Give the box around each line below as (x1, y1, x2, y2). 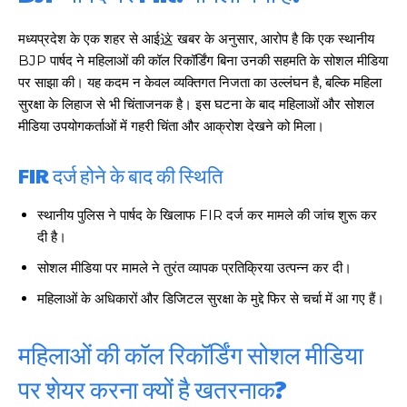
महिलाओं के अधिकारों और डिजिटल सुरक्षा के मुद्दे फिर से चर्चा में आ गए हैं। (37, 289, 384, 307)
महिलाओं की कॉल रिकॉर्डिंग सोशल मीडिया (18, 336, 363, 372)
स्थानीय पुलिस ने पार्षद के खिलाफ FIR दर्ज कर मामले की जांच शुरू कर (37, 205, 377, 223)
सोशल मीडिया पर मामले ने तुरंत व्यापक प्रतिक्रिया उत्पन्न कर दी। (37, 258, 352, 276)
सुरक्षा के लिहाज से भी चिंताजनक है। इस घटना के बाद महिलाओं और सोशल (18, 94, 374, 113)
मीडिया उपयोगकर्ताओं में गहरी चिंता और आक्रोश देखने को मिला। (18, 116, 324, 134)
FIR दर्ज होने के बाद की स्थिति (18, 161, 223, 189)
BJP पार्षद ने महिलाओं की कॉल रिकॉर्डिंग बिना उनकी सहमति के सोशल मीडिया (18, 51, 388, 69)
